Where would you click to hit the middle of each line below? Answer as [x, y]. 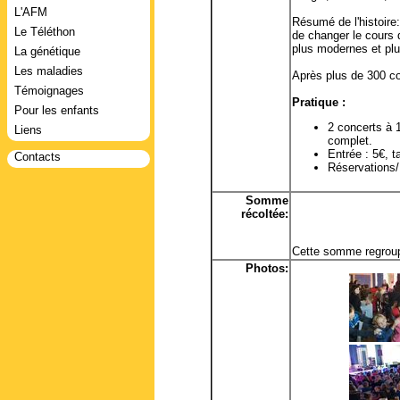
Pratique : [319, 102]
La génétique [47, 51]
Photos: [267, 268]
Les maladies [49, 71]
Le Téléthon [45, 32]
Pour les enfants [57, 110]
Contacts [37, 157]
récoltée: [265, 214]
